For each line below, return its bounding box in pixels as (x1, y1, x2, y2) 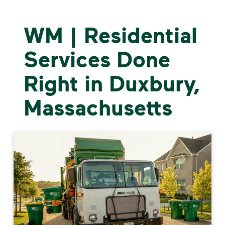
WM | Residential (24, 21, 197, 48)
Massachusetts (24, 93, 172, 121)
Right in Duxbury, (24, 69, 200, 96)
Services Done (24, 45, 170, 72)
